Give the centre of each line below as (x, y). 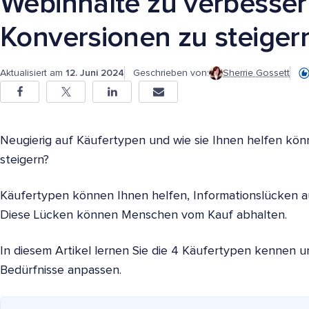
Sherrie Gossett (256, 73)
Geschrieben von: (171, 73)
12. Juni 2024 (95, 73)
